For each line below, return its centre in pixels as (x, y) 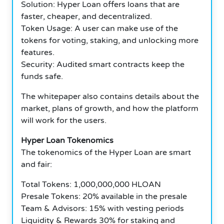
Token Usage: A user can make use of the (99, 28)
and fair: (36, 164)
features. (38, 52)
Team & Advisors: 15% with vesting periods (102, 208)
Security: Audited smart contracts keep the (103, 64)
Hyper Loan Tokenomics (67, 140)
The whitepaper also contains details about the (110, 96)
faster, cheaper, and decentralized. (86, 16)
